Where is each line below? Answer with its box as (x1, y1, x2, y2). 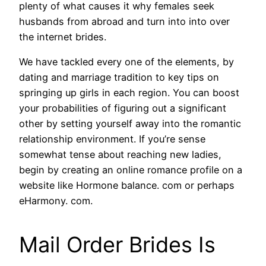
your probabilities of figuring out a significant (19, 102, 226, 115)
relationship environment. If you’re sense (19, 133, 205, 145)
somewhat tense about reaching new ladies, (19, 148, 221, 161)
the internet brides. (19, 30, 106, 43)
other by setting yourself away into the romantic (19, 118, 241, 130)
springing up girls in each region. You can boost (19, 87, 239, 99)
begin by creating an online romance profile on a (19, 164, 242, 176)
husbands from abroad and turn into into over (19, 15, 230, 27)
